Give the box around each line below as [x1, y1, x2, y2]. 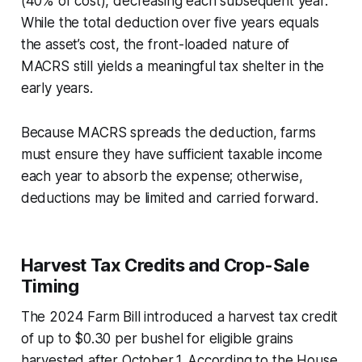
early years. [20, 79, 93, 96]
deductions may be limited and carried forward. [20, 189, 318, 206]
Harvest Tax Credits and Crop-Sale [20, 254, 309, 276]
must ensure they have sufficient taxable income [20, 145, 322, 162]
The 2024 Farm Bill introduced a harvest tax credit [20, 308, 339, 325]
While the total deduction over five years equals [20, 14, 319, 31]
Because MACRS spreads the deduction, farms [20, 124, 316, 141]
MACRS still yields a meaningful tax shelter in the [20, 57, 325, 74]
